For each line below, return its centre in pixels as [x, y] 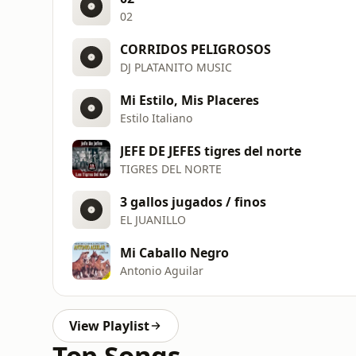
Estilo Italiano [156, 118]
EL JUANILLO [153, 219]
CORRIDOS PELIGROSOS [195, 49]
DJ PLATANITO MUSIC [176, 67]
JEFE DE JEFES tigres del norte [211, 151]
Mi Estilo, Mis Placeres [190, 100]
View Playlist [109, 326]
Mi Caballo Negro [174, 252]
